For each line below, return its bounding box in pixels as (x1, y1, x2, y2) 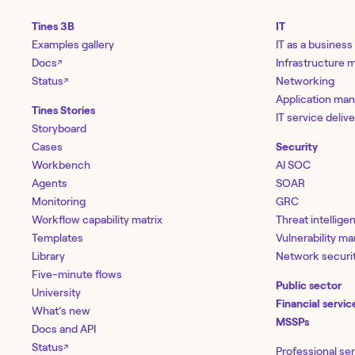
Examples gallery (32, 37, 114, 51)
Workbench (32, 158, 90, 171)
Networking (275, 74, 334, 87)
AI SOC (275, 158, 311, 171)
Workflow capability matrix (32, 212, 162, 226)
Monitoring (32, 194, 86, 208)
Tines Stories (32, 103, 95, 116)
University (32, 285, 81, 299)
